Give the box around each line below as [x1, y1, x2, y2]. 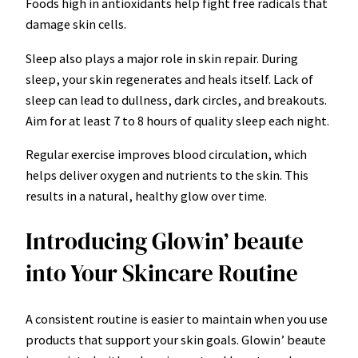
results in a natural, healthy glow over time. [26, 187, 267, 204]
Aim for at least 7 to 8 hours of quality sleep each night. [26, 112, 329, 129]
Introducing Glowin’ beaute [26, 225, 304, 258]
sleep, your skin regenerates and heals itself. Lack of [26, 70, 313, 87]
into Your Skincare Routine [26, 257, 298, 290]
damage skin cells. [26, 16, 126, 33]
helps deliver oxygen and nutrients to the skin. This [26, 166, 308, 183]
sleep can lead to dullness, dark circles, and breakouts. [26, 91, 327, 108]
